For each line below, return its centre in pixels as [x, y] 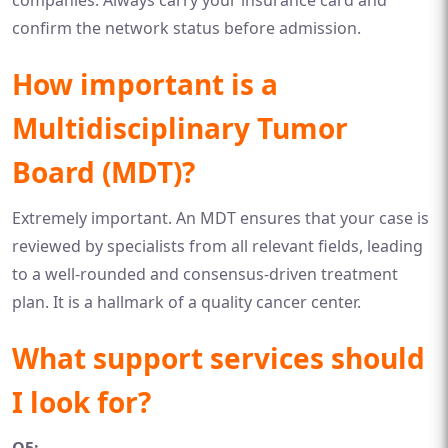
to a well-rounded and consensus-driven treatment [205, 274]
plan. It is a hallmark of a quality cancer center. [186, 302]
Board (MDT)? [103, 172]
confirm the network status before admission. [186, 28]
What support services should [218, 358]
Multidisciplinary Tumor [180, 128]
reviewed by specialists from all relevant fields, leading [217, 246]
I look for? [81, 402]
